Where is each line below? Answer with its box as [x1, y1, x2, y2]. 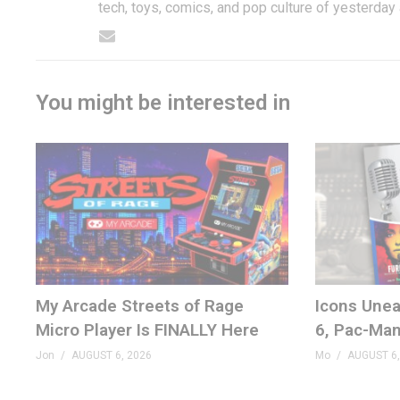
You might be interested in [36, 89, 290, 115]
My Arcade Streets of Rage [36, 295, 244, 316]
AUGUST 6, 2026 [71, 348, 152, 362]
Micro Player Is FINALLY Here [36, 319, 259, 340]
